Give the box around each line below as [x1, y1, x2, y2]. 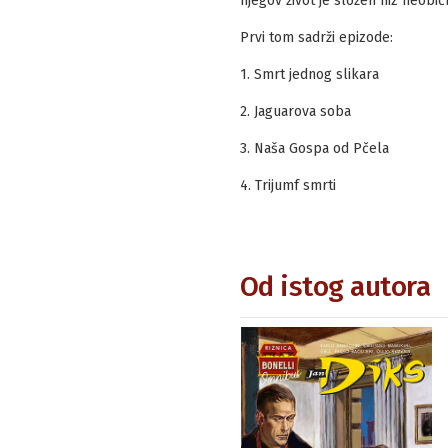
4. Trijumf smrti [239, 176, 336, 194]
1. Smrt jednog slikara [239, 65, 379, 83]
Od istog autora [239, 269, 430, 303]
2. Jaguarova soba [239, 102, 351, 120]
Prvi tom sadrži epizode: [239, 28, 393, 46]
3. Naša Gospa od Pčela [239, 139, 389, 157]
